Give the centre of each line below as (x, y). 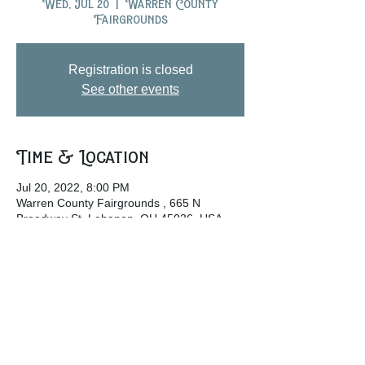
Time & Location (83, 156)
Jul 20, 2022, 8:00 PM (73, 187)
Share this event (89, 309)
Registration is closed (130, 70)
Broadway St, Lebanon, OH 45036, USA (119, 218)
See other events (130, 89)
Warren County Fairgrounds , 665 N (108, 203)
